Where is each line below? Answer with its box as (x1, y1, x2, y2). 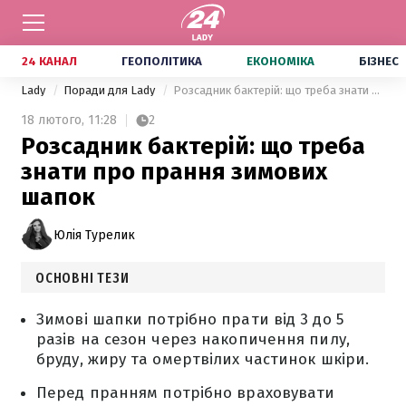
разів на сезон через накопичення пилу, (36, 330, 350, 349)
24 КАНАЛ (22, 54, 77, 68)
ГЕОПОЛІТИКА (121, 54, 202, 68)
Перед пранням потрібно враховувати (36, 383, 335, 402)
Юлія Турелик (53, 227, 135, 243)
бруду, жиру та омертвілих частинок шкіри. (36, 350, 370, 369)
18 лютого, (21, 112, 84, 128)
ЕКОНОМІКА (246, 54, 314, 68)
